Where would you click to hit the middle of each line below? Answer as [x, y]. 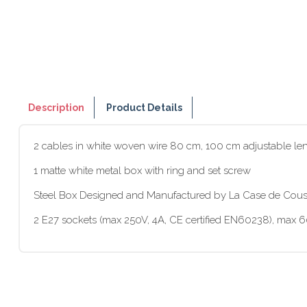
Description [56, 108]
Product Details [145, 108]
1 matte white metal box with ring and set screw [142, 171]
